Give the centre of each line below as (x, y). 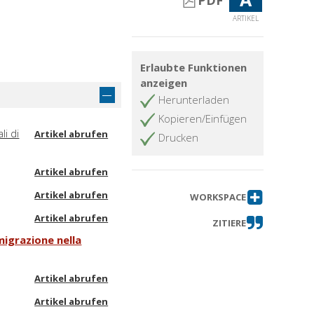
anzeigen (164, 83)
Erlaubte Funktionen (194, 68)
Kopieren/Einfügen (203, 119)
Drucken (179, 138)
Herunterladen (194, 100)
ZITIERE (229, 223)
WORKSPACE (218, 197)
